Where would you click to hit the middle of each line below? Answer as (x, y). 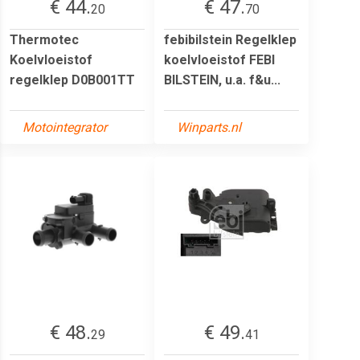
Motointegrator (65, 127)
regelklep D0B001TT (72, 80)
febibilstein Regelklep (230, 39)
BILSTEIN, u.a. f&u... (222, 80)
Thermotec (44, 39)
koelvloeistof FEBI (219, 59)
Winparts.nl (209, 127)
